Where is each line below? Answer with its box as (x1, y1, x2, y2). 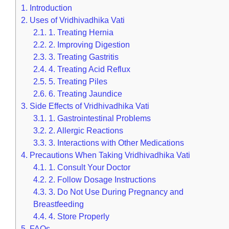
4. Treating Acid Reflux (47, 64, 131, 74)
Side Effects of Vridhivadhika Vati (28, 101, 149, 111)
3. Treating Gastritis (47, 52, 119, 62)
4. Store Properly (47, 212, 110, 221)
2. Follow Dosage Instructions (47, 175, 156, 185)
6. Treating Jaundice (47, 89, 123, 99)
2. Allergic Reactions (47, 126, 124, 135)
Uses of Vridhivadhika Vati (28, 15, 125, 25)
